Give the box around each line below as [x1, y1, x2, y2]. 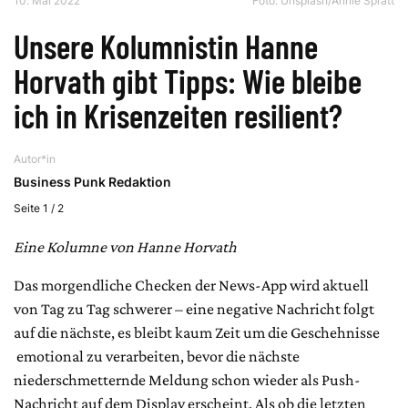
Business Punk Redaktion [14, 173, 171, 189]
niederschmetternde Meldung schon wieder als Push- [14, 370, 361, 389]
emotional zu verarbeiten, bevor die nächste [14, 346, 300, 365]
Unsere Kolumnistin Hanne [14, 25, 318, 66]
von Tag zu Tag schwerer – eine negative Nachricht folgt [14, 299, 374, 318]
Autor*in [14, 151, 56, 166]
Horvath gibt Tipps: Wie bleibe [14, 60, 362, 100]
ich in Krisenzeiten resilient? [14, 95, 342, 135]
